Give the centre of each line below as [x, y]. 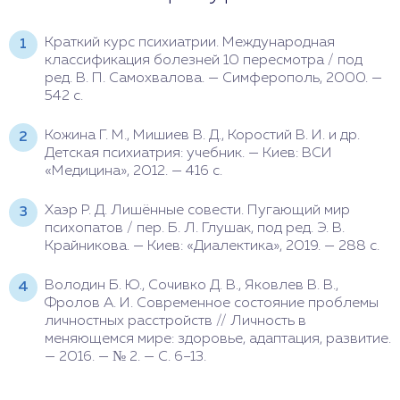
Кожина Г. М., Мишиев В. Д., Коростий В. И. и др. [202, 135]
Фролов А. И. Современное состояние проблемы [212, 303]
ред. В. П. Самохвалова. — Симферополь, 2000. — [213, 78]
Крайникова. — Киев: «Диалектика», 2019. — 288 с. [212, 246]
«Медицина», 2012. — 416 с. [133, 171]
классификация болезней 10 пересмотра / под [204, 60]
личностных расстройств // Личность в [175, 321]
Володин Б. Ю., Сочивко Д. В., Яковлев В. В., [192, 285]
